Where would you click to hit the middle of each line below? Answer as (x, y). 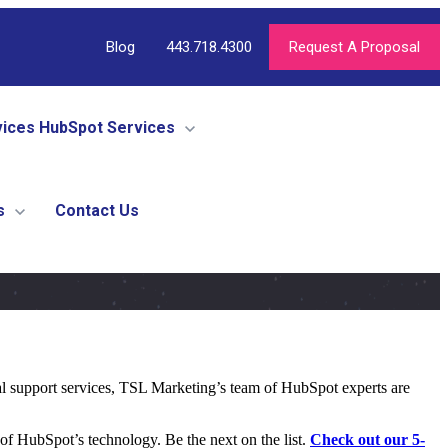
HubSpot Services (106, 127)
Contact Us (96, 210)
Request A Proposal (354, 47)
